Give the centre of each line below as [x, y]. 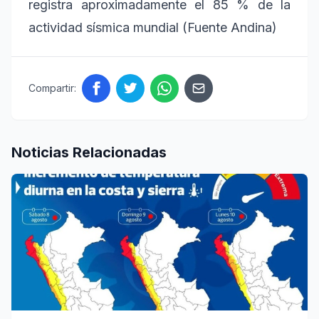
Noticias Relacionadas [89, 152]
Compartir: [52, 88]
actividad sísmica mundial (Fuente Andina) [153, 27]
